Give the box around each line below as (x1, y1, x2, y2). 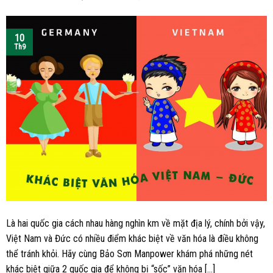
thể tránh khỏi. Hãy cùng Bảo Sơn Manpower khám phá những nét (6, 248, 253, 260)
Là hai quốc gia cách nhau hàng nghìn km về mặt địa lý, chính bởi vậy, (6, 218, 265, 230)
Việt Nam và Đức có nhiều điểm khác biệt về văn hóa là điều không (6, 233, 258, 245)
